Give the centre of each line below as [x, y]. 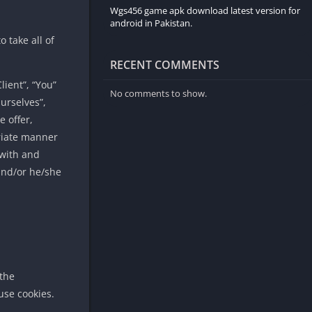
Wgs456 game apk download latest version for [205, 11]
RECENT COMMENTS [165, 65]
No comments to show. [158, 94]
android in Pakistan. [151, 23]
